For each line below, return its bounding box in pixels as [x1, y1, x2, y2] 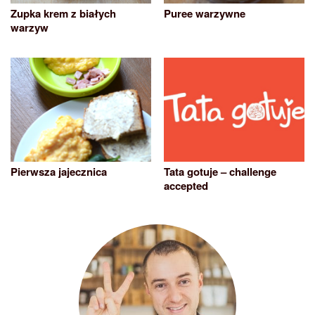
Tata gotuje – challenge [164, 164, 276, 180]
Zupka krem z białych [11, 6, 116, 22]
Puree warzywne [164, 6, 245, 22]
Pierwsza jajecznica [11, 164, 107, 180]
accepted [164, 178, 208, 194]
